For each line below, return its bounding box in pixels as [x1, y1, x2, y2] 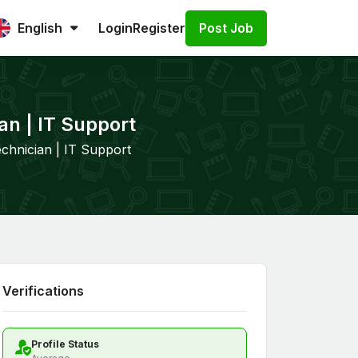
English [18, 20, 62, 36]
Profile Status [31, 338, 99, 350]
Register [133, 20, 185, 36]
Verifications [2, 283, 84, 299]
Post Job [199, 19, 253, 36]
